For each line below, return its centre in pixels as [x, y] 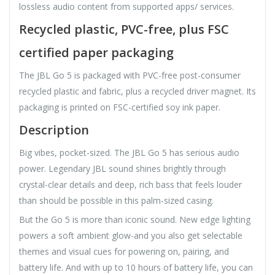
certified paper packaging [96, 52]
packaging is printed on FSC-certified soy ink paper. [120, 107]
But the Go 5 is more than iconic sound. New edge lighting [135, 219]
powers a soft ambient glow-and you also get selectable [131, 235]
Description [54, 130]
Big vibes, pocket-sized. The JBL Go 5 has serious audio [129, 152]
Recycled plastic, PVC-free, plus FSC [124, 29]
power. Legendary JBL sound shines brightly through [122, 168]
